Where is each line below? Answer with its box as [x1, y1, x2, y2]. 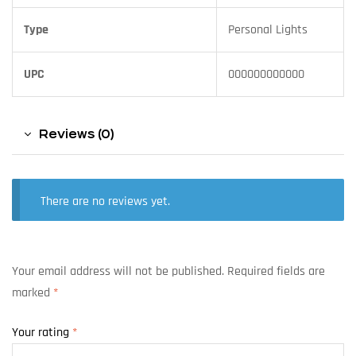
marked [12, 284, 53, 302]
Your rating [12, 323, 72, 341]
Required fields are [227, 263, 325, 281]
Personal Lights [228, 21, 308, 38]
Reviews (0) [39, 127, 114, 141]
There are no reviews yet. [40, 193, 170, 211]
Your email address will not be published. [12, 263, 224, 281]
